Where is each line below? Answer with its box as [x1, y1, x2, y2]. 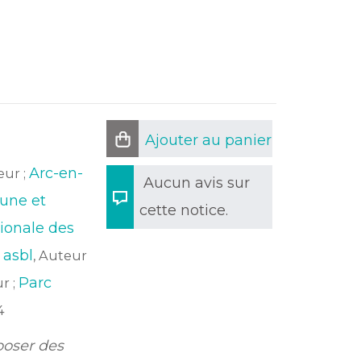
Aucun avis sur [143, 174, 250, 192]
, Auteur [32, 247, 87, 263]
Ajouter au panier [145, 131, 272, 149]
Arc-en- [28, 164, 83, 182]
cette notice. [139, 201, 228, 219]
